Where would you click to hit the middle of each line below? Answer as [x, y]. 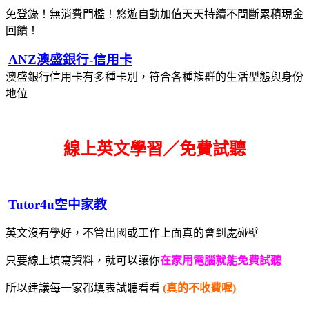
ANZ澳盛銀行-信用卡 [70, 59]
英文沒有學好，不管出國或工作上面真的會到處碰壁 [132, 232]
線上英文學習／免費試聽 [154, 149]
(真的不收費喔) [199, 288]
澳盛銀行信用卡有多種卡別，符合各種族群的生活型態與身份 [154, 77]
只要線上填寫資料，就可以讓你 [83, 260]
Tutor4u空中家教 [58, 204]
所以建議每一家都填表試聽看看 [84, 288]
